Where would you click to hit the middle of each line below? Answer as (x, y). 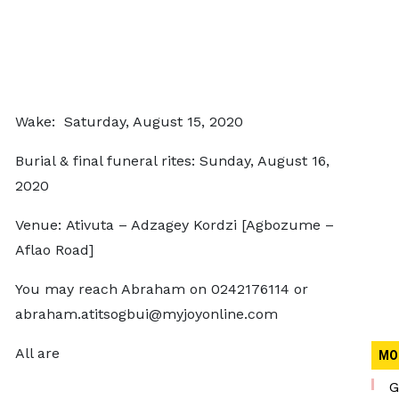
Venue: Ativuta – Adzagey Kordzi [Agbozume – (174, 225)
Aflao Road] (54, 250)
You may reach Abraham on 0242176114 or (161, 289)
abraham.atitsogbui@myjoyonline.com (146, 314)
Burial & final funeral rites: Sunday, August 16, (172, 161)
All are (37, 353)
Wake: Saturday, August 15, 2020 (129, 122)
